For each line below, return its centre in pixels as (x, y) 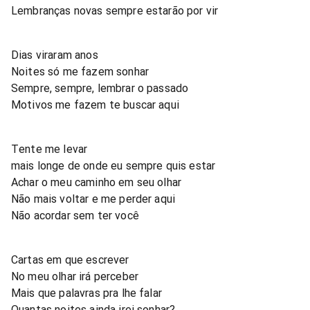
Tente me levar (49, 149)
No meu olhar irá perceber (75, 276)
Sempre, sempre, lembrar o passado (100, 88)
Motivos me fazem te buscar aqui (95, 104)
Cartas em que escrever (70, 259)
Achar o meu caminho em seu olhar (97, 182)
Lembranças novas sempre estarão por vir (115, 10)
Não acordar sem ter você (75, 215)
